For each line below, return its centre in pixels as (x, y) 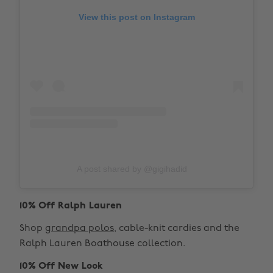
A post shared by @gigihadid (132, 169)
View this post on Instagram (136, 17)
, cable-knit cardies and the (177, 229)
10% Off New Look (61, 266)
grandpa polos (80, 229)
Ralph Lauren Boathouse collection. (102, 244)
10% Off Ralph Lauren (71, 206)
